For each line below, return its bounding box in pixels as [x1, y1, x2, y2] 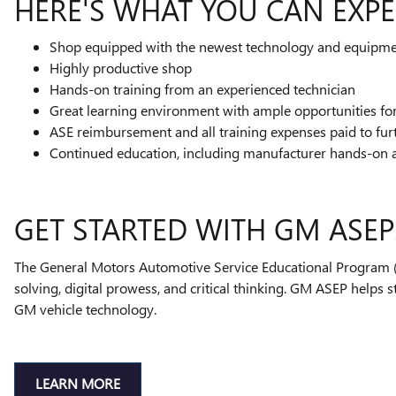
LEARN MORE [35, 374, 120, 393]
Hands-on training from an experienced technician [49, 80, 355, 99]
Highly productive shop [49, 58, 192, 78]
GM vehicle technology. [14, 299, 156, 318]
